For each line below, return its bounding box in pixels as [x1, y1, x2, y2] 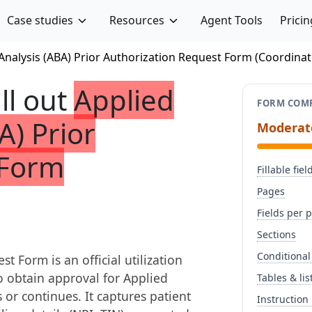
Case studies [7, 13, 74, 28]
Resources [109, 13, 164, 28]
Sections [257, 228, 296, 241]
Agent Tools [200, 13, 263, 28]
